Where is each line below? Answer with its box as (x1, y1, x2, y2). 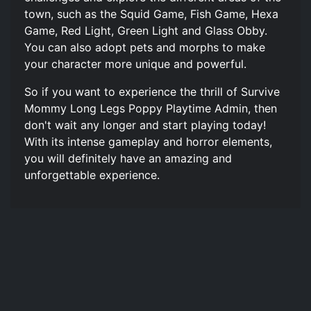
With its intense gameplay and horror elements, (24, 134, 272, 149)
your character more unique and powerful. (24, 56, 246, 71)
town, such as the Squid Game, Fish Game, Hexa (24, 6, 278, 21)
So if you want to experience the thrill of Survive (24, 84, 280, 99)
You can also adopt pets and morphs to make (24, 40, 265, 54)
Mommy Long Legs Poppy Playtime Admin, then (24, 101, 277, 115)
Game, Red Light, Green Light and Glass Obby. (24, 23, 267, 37)
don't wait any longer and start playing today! (24, 117, 266, 132)
